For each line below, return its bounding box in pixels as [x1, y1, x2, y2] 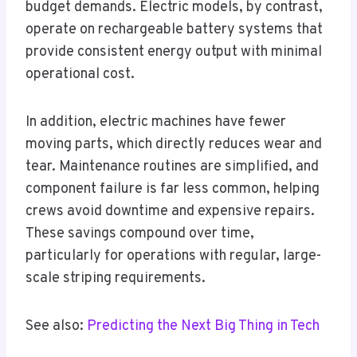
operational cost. [25, 65, 135, 84]
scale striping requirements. [25, 269, 206, 288]
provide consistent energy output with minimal [25, 43, 322, 62]
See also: [25, 317, 87, 336]
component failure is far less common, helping [25, 180, 320, 199]
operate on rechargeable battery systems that [25, 21, 323, 40]
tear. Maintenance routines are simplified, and [25, 158, 319, 177]
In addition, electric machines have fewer [25, 113, 286, 132]
